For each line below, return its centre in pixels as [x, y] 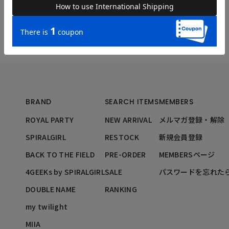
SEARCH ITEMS [132, 101]
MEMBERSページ [187, 154]
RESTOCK [122, 137]
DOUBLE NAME [51, 189]
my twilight [47, 206]
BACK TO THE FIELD [60, 154]
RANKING [121, 189]
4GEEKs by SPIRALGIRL [65, 171]
